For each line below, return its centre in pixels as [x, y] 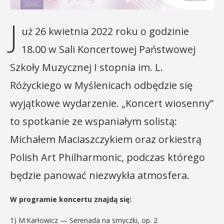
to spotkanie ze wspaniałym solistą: [93, 121]
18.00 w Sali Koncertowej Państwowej [108, 49]
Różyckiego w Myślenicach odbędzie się [101, 85]
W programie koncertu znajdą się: [71, 199]
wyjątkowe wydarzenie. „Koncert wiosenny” [112, 103]
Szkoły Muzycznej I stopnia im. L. [86, 67]
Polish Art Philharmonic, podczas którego [107, 157]
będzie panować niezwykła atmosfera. [100, 175]
